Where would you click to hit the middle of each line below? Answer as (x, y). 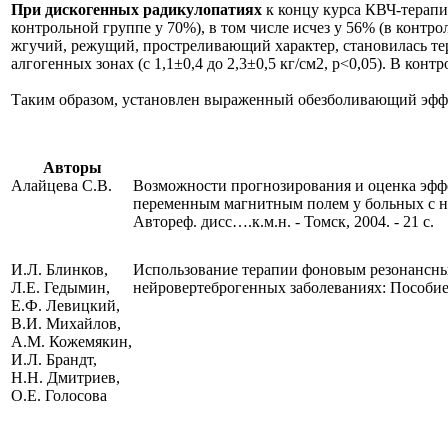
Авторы (72, 167)
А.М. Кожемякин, (71, 341)
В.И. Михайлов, (66, 323)
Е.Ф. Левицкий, (65, 305)
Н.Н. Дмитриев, (65, 377)
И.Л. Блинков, (59, 269)
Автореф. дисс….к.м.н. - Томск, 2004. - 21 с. (283, 221)
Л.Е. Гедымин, (60, 287)
